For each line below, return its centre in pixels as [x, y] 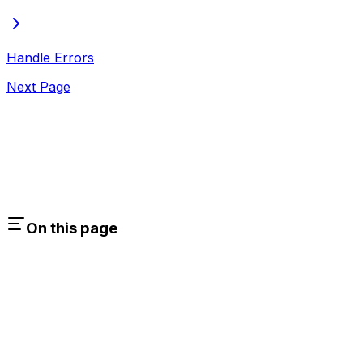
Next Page [38, 87]
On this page [72, 228]
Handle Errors [50, 58]
